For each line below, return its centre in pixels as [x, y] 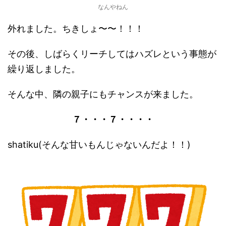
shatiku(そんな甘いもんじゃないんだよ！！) [99, 145]
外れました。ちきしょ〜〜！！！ [76, 29]
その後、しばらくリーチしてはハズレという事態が [112, 54]
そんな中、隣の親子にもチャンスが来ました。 [103, 94]
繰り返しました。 [44, 69]
